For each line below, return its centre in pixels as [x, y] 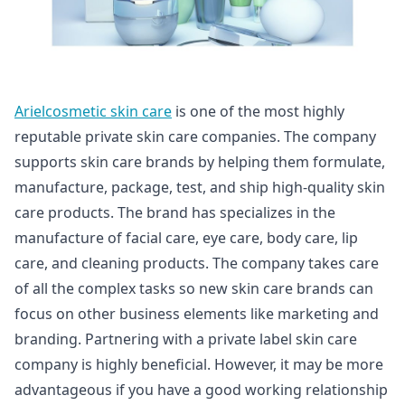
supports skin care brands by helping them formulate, [200, 162]
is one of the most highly [258, 111]
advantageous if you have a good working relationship [201, 390]
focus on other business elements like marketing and [197, 314]
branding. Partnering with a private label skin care [186, 339]
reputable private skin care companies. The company [195, 137]
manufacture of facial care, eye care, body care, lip [186, 238]
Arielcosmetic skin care [93, 111]
